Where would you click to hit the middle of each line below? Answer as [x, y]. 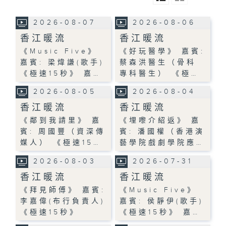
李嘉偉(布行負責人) [63, 201]
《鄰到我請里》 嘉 [61, 120]
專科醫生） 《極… [159, 73]
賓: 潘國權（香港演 [162, 131]
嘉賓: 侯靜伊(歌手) [162, 201]
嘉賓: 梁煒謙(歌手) [62, 62]
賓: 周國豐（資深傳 [63, 131]
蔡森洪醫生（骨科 [158, 62]
